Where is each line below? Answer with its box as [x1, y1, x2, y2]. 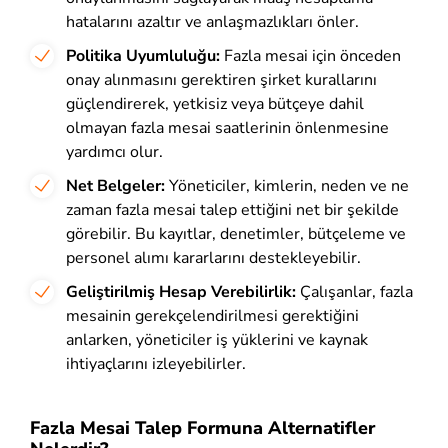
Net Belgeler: [66, 174, 165, 197]
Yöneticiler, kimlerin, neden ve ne [165, 174, 409, 197]
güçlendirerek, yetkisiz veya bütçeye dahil [66, 92, 364, 115]
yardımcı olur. [66, 140, 163, 163]
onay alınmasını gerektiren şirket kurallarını [66, 68, 377, 91]
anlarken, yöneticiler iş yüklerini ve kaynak [66, 328, 368, 351]
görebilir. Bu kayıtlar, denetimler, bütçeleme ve [66, 222, 406, 245]
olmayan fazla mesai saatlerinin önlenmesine [66, 116, 389, 139]
